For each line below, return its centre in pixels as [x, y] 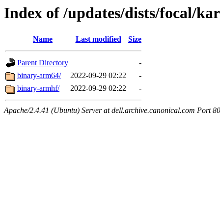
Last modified [98, 39]
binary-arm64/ [39, 76]
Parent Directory [43, 63]
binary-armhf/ [38, 88]
